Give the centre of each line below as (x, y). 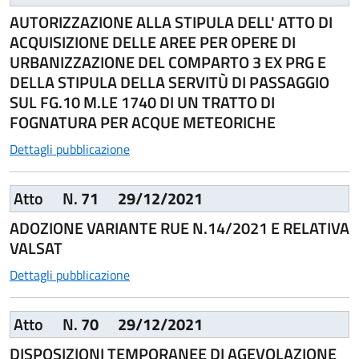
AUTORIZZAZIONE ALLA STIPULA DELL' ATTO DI (171, 22)
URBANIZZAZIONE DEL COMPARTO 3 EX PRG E (168, 62)
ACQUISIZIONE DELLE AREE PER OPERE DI (153, 42)
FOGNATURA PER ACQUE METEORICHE (143, 122)
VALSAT (36, 248)
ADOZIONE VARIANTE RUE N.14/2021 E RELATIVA (179, 228)
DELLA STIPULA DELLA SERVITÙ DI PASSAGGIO (169, 82)
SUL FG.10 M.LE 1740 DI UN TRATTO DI (142, 102)
